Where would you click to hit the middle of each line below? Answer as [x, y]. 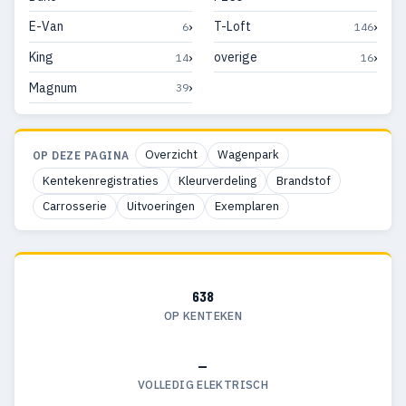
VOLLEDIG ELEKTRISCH [203, 385]
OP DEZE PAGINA [81, 155]
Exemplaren [247, 206]
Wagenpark [248, 155]
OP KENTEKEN [203, 316]
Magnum [53, 87]
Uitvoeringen [161, 206]
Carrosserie [75, 206]
